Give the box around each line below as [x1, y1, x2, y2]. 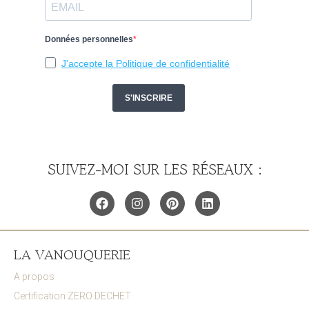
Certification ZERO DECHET [14, 290, 131, 302]
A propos [14, 270, 54, 282]
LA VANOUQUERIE [14, 244, 130, 265]
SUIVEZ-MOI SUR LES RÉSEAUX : [47, 159, 262, 181]
